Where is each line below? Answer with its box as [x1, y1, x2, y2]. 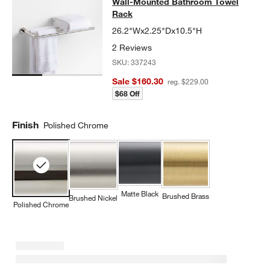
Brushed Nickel [69, 193, 118, 203]
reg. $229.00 [166, 76, 209, 86]
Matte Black [121, 189, 159, 199]
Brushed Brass [162, 191, 210, 201]
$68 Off [115, 88, 140, 98]
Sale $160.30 [112, 75, 164, 87]
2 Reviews [112, 42, 152, 53]
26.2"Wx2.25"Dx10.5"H [112, 25, 202, 36]
